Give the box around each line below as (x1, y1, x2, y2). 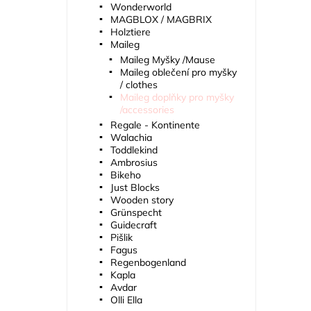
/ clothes (119, 78, 158, 92)
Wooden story (110, 194, 174, 207)
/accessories (119, 103, 174, 117)
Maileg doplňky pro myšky (119, 91, 234, 104)
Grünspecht (110, 206, 162, 219)
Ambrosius (110, 156, 158, 169)
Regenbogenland (110, 256, 186, 269)
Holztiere (110, 26, 151, 39)
